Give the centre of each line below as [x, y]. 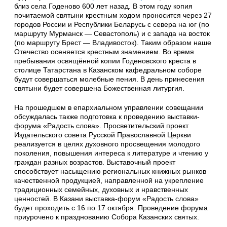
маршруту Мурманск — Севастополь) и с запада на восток [112, 33]
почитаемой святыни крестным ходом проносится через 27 [113, 15]
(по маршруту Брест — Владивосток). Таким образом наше [113, 42]
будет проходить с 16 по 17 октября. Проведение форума [111, 207]
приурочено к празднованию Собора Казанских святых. [107, 217]
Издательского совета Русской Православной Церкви [103, 135]
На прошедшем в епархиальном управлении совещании [109, 107]
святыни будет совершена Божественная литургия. [99, 88]
